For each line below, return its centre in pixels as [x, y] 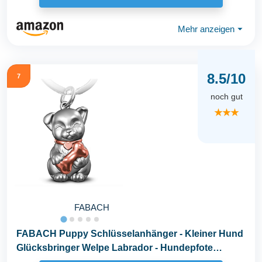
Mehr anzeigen [206, 29]
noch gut [226, 96]
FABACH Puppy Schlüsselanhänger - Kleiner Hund [130, 234]
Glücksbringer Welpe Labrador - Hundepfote [115, 248]
